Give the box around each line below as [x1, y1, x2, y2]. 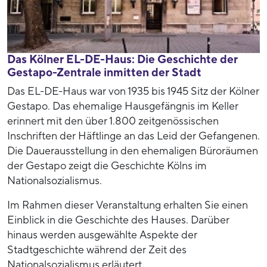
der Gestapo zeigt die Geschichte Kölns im [7, 159, 207, 173]
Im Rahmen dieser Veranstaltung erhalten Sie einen [7, 198, 248, 212]
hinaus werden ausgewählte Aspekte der [7, 228, 197, 242]
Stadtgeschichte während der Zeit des [7, 243, 187, 257]
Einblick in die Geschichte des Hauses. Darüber [7, 213, 229, 227]
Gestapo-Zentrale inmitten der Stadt [7, 65, 201, 80]
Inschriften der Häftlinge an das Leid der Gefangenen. [7, 129, 260, 143]
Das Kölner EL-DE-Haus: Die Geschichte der [7, 52, 238, 67]
